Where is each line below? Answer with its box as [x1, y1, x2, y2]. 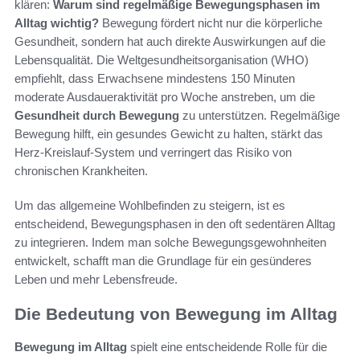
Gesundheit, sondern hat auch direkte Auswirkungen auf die [14, 35, 325, 49]
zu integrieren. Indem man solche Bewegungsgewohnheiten [14, 235, 326, 250]
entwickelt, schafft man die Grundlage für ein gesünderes [14, 254, 312, 268]
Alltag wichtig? [14, 16, 99, 31]
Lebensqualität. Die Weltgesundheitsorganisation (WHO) [14, 53, 309, 67]
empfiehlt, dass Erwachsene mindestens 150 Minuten [14, 72, 295, 86]
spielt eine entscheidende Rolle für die [127, 339, 327, 354]
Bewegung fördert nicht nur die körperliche [99, 16, 322, 31]
